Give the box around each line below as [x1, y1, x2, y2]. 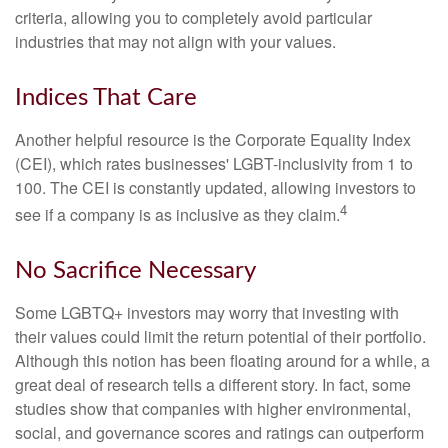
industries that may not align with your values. [15, 29, 336, 53]
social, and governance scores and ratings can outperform [15, 420, 424, 444]
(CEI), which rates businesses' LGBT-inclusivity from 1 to [15, 151, 413, 175]
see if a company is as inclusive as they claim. [15, 202, 340, 226]
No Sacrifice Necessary [15, 258, 256, 283]
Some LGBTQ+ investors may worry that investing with [15, 300, 399, 324]
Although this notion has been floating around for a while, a [15, 348, 430, 372]
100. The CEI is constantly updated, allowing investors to [15, 175, 416, 199]
